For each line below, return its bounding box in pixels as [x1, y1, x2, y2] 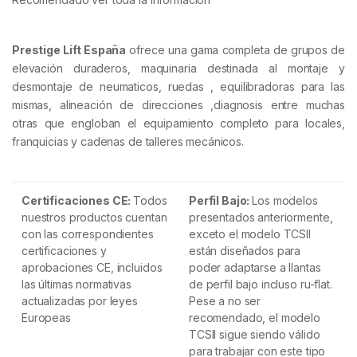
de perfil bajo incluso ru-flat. [189, 277, 332, 292]
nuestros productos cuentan [22, 210, 167, 225]
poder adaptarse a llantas [189, 261, 321, 275]
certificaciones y [22, 244, 107, 258]
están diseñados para [189, 244, 301, 258]
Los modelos [252, 194, 318, 208]
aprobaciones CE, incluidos [22, 261, 163, 275]
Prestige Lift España [12, 42, 127, 57]
